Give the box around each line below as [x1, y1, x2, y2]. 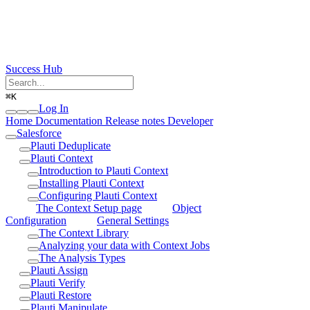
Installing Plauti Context [39, 176, 144, 189]
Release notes [102, 114, 167, 127]
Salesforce [17, 127, 62, 139]
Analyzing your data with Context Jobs [39, 239, 210, 251]
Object [172, 201, 201, 214]
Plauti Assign [30, 264, 88, 276]
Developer [167, 114, 213, 127]
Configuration [6, 214, 66, 226]
